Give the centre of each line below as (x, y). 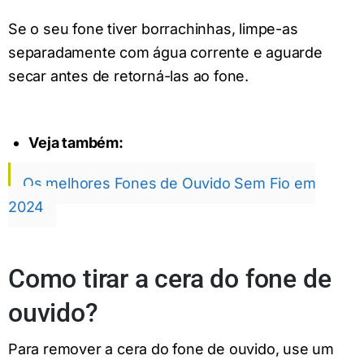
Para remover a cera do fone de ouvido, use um (171, 349)
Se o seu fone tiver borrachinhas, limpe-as (153, 29)
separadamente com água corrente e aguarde (165, 53)
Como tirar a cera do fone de (170, 278)
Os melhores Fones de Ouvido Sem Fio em (169, 184)
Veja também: (76, 142)
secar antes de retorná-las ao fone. (128, 76)
